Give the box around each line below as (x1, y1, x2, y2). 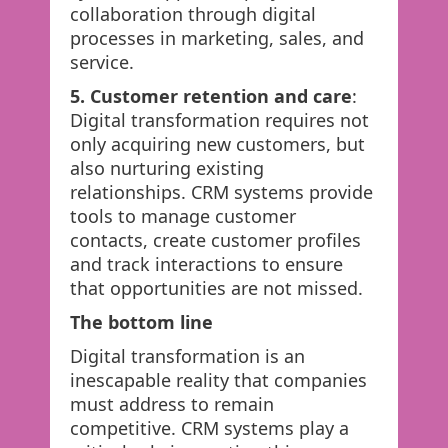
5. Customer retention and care (70, 84, 352, 108)
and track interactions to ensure (70, 252, 343, 276)
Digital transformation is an (70, 344, 305, 368)
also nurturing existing (70, 156, 264, 180)
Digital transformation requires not (70, 108, 369, 132)
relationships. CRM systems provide (70, 180, 373, 204)
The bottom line (70, 310, 213, 334)
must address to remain (70, 392, 274, 416)
